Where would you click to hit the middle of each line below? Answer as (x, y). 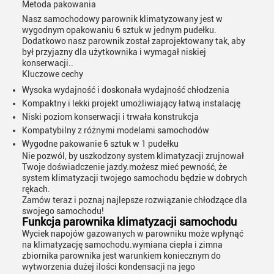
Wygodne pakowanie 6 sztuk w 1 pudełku (100, 144)
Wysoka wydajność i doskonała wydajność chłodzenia (126, 90)
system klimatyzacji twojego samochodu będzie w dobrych (135, 178)
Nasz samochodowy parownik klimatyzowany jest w (122, 19)
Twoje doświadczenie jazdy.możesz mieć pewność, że (124, 167)
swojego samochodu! (63, 211)
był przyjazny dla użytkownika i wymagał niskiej (114, 52)
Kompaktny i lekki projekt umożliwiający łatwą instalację (131, 103)
